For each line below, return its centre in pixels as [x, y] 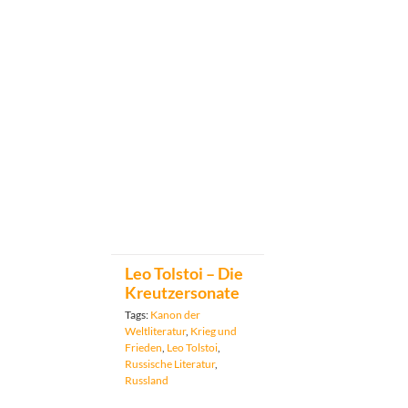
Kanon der [175, 315]
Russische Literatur [170, 364]
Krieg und [214, 331]
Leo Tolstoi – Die [184, 274]
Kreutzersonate [182, 293]
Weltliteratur [155, 331]
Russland [147, 381]
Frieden [143, 348]
